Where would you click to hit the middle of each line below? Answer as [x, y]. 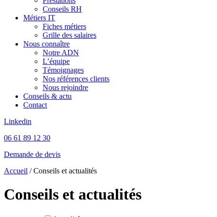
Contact [35, 105]
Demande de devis [32, 154]
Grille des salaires [70, 35]
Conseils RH [62, 9]
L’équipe [56, 61]
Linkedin [18, 121]
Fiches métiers [64, 26]
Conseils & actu [47, 96]
